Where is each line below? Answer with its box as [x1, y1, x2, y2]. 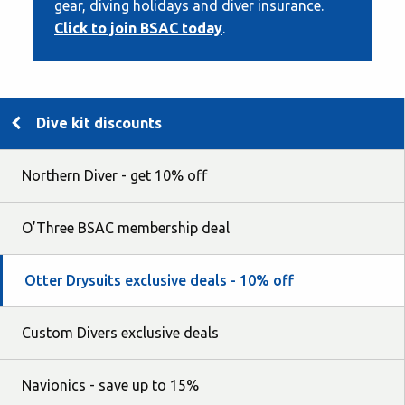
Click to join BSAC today [54, 19, 222, 36]
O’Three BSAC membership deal [22, 219, 230, 236]
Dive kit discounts [36, 114, 162, 131]
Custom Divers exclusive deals [22, 324, 219, 341]
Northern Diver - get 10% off [22, 166, 207, 184]
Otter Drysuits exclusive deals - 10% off [24, 271, 294, 288]
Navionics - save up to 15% [22, 376, 199, 393]
